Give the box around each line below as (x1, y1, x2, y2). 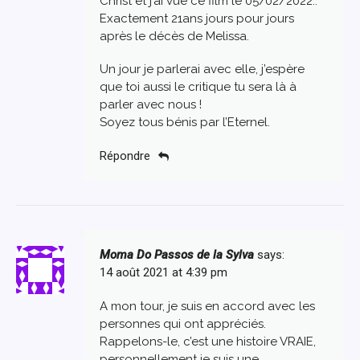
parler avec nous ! (100, 97, 202, 112)
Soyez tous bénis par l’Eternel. (100, 115, 270, 130)
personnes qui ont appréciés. (100, 316, 266, 331)
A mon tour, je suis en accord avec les (100, 298, 315, 313)
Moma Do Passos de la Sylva (100, 247, 254, 262)
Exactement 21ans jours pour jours (100, 10, 294, 26)
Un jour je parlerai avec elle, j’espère (100, 62, 305, 77)
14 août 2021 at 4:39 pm (100, 264, 227, 280)
